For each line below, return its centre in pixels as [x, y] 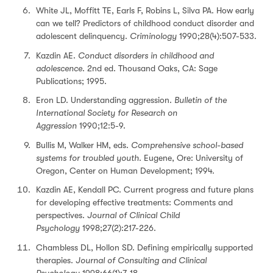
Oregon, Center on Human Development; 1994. [125, 170]
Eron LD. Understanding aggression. [105, 100]
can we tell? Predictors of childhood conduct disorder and [145, 23]
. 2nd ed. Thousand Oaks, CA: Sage [150, 68]
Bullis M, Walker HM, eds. [83, 145]
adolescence [59, 68]
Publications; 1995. [71, 81]
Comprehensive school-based [187, 145]
